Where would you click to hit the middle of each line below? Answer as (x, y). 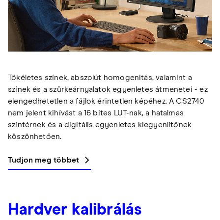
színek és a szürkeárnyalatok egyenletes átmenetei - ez (108, 89)
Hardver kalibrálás (75, 210)
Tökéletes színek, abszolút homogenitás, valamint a (100, 77)
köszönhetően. (35, 136)
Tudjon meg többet (44, 160)
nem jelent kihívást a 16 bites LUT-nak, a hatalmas (96, 113)
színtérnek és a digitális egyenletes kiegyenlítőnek (100, 124)
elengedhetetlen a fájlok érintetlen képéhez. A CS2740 (106, 101)
